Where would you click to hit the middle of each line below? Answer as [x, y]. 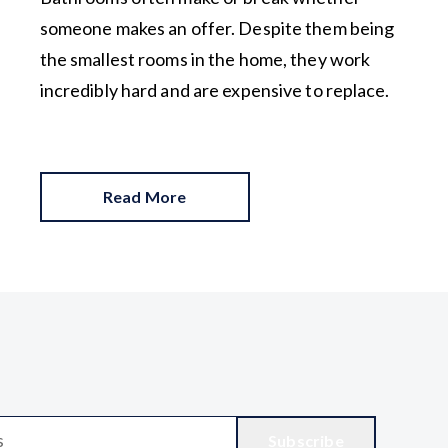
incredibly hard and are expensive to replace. [216, 89]
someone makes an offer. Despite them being [217, 27]
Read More [144, 196]
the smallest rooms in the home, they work [205, 58]
